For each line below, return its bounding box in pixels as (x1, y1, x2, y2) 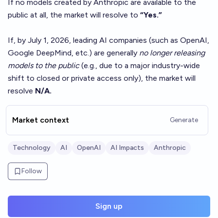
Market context (12, 115, 69, 125)
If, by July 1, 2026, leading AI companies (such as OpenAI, (8, 36, 209, 45)
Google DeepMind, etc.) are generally (8, 48, 139, 57)
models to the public (8, 61, 79, 70)
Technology (13, 144, 51, 152)
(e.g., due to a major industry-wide (79, 61, 200, 70)
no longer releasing (139, 48, 205, 57)
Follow (21, 167, 42, 175)
